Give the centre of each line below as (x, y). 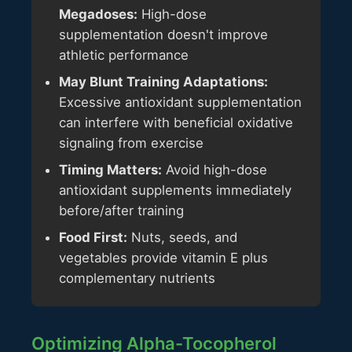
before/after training (121, 210)
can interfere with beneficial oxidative (176, 122)
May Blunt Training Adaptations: (163, 81)
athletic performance (124, 55)
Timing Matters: (110, 169)
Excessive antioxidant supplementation (180, 102)
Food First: (93, 237)
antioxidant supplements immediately (175, 190)
